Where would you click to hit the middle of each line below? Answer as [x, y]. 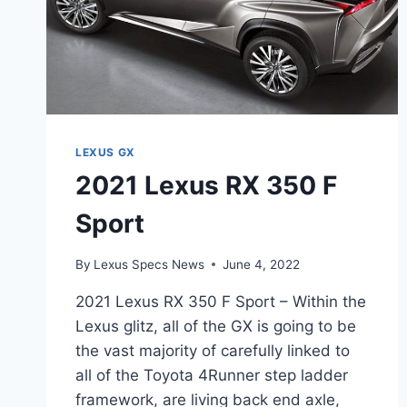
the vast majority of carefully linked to [213, 350]
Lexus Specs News [149, 264]
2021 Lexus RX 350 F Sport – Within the [221, 301]
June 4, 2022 [262, 264]
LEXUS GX [105, 152]
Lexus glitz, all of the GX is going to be [216, 326]
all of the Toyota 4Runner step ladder [212, 375]
